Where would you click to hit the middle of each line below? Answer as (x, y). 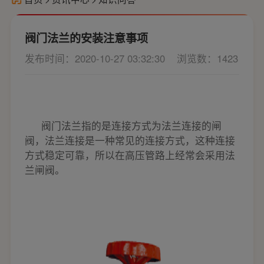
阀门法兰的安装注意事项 (86, 38)
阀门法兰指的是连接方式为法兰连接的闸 (131, 125)
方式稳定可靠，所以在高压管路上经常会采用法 (130, 155)
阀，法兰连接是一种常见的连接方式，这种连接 (130, 140)
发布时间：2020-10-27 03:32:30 (96, 59)
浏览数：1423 (207, 59)
